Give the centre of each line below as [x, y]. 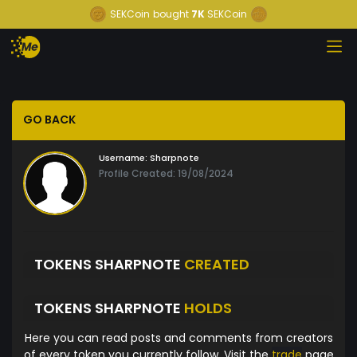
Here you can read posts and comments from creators [178, 338]
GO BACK [49, 120]
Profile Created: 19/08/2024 [166, 174]
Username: [123, 158]
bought [171, 14]
